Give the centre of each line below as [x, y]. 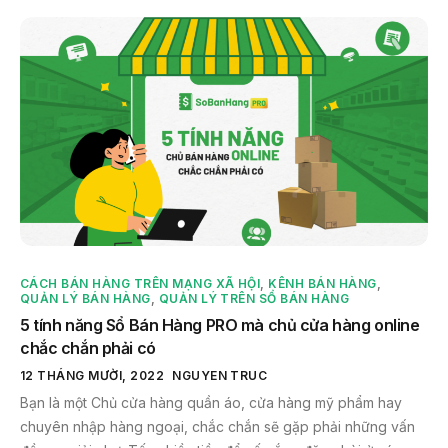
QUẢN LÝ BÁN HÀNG [85, 299]
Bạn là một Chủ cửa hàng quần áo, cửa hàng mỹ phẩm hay [211, 403]
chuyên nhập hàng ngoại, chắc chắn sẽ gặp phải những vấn [217, 427]
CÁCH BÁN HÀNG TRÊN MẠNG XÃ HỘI [140, 284]
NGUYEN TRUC [220, 376]
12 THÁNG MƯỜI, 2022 [92, 376]
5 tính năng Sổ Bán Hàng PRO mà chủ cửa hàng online [220, 325]
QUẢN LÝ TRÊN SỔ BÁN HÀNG [254, 299]
